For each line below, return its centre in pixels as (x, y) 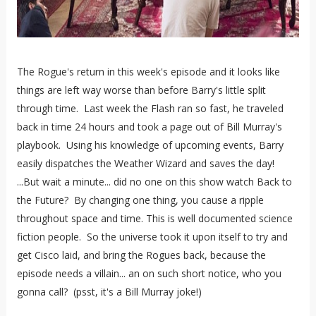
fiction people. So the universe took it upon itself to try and (152, 236)
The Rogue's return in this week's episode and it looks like (148, 71)
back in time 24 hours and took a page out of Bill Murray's (149, 126)
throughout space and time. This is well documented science (154, 218)
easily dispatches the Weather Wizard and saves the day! (147, 163)
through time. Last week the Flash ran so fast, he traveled (150, 108)
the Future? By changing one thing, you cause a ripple (140, 200)
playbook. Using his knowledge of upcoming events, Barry (150, 145)
